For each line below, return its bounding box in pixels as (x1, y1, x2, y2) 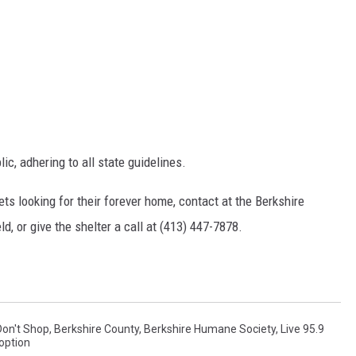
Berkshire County (54, 323, 139, 336)
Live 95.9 (281, 323, 324, 336)
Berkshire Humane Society (144, 323, 276, 336)
